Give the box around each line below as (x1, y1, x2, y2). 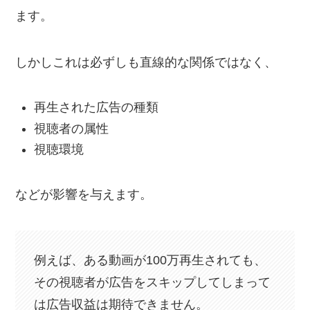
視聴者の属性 (34, 121, 109, 136)
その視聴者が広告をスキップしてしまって (34, 275, 271, 289)
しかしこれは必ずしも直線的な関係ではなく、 (15, 55, 277, 70)
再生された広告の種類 (34, 100, 159, 115)
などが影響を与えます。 (15, 188, 153, 202)
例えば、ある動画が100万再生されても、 (34, 253, 267, 267)
